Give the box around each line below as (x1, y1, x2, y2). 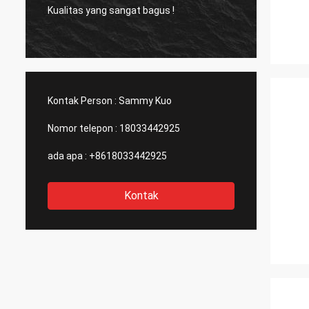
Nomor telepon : (48, 123, 117, 134)
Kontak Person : (48, 95, 117, 106)
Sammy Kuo (119, 95, 172, 106)
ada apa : (48, 150, 87, 161)
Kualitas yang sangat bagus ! (48, 4, 175, 16)
